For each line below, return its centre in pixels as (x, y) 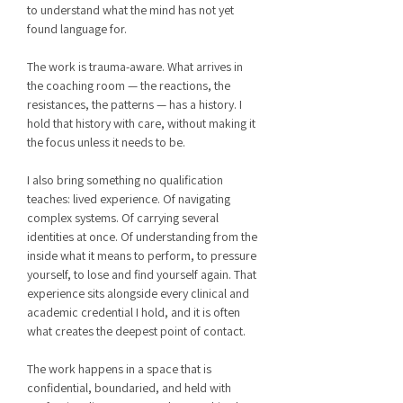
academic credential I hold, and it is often (134, 312)
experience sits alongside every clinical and (138, 293)
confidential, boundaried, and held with (129, 388)
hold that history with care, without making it (141, 123)
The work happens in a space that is (119, 369)
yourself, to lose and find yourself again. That (142, 274)
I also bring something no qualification (125, 180)
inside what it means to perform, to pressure (142, 255)
